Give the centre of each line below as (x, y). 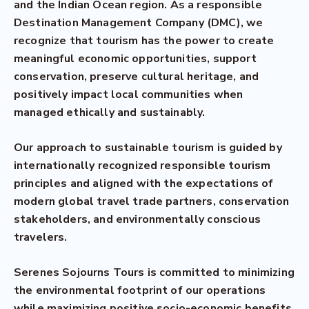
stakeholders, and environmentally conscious (137, 219)
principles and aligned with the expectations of (144, 183)
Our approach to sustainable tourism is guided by (148, 148)
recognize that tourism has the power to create (144, 41)
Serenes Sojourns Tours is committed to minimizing (154, 272)
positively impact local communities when (129, 94)
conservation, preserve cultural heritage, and (137, 77)
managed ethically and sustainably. (110, 112)
